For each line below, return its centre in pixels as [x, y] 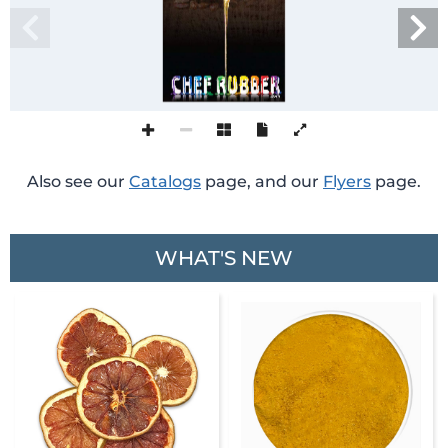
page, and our [262, 181]
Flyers [347, 181]
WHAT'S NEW [224, 258]
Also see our [78, 181]
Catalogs [165, 181]
